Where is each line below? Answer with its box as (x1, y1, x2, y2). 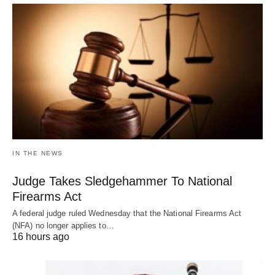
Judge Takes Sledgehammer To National (12, 174, 232, 188)
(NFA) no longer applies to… (12, 221, 114, 231)
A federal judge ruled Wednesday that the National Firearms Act (12, 209, 242, 219)
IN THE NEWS (12, 150, 63, 157)
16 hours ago (12, 231, 69, 242)
